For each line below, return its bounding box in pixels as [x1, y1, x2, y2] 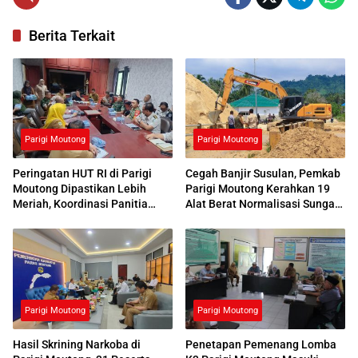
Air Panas [185, 213, 234, 226]
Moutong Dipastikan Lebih [13, 182, 146, 196]
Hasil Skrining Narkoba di [13, 337, 141, 351]
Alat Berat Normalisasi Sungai [185, 197, 338, 211]
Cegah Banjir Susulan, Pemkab [185, 167, 340, 181]
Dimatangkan [13, 213, 81, 226]
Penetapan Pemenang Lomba [185, 337, 336, 351]
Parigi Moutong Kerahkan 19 [185, 182, 330, 196]
